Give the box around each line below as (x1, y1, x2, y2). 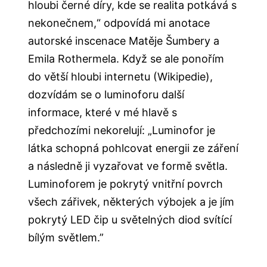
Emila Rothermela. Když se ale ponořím (28, 52, 225, 66)
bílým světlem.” (28, 231, 104, 244)
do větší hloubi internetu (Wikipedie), (28, 70, 213, 83)
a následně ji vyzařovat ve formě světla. (28, 160, 228, 173)
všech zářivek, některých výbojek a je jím (28, 195, 235, 209)
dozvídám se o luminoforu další (28, 88, 185, 101)
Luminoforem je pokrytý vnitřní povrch (28, 178, 223, 191)
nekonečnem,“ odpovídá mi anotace (28, 17, 210, 30)
